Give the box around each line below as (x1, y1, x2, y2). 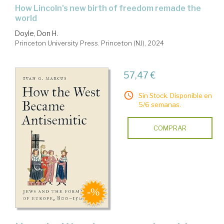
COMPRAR (153, 124, 186, 132)
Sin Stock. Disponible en (138, 91, 212, 100)
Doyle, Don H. (15, 29, 58, 38)
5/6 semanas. (138, 100, 181, 109)
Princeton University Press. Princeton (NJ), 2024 (15, 39, 164, 47)
